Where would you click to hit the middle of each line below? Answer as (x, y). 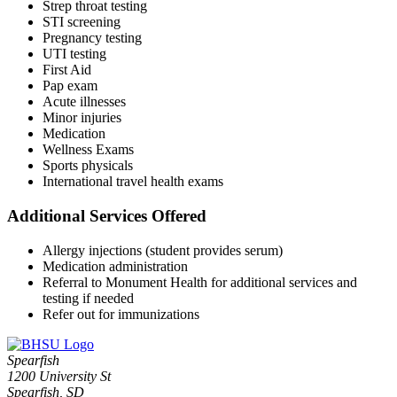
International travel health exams (133, 182)
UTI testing (74, 54)
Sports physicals (88, 166)
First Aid (67, 70)
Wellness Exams (88, 150)
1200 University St (59, 376)
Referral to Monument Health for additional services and (200, 282)
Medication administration (115, 266)
